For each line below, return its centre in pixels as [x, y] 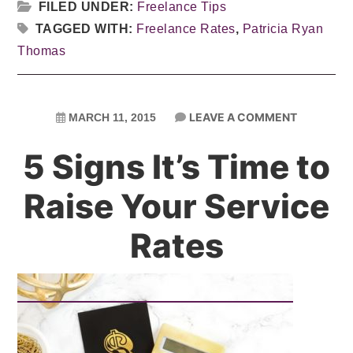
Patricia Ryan [283, 29]
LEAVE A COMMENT [243, 117]
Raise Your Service [176, 206]
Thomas [42, 51]
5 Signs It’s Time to [176, 167]
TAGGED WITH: [86, 29]
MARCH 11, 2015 [112, 117]
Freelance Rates [186, 29]
